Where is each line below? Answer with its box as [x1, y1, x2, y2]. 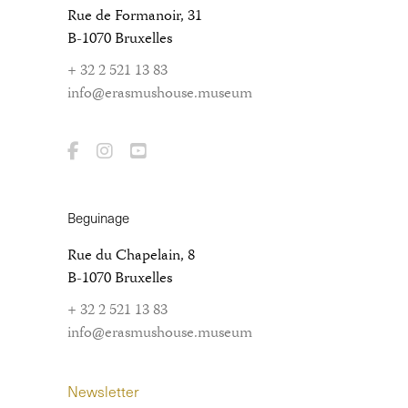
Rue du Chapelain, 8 [67, 243, 195, 270]
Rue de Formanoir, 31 [67, 4, 202, 29]
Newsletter [67, 379, 139, 402]
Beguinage [67, 208, 129, 229]
